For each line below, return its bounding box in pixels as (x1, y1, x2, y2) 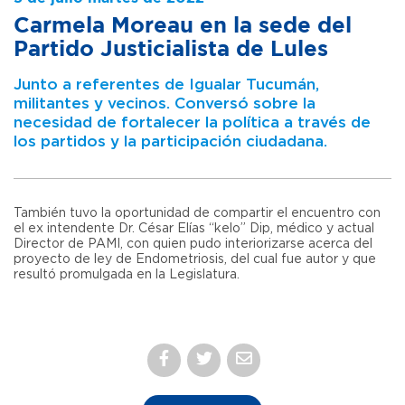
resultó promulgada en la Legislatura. (14, 268, 240, 281)
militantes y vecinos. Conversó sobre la (14, 95, 316, 111)
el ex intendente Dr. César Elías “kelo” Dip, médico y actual (14, 221, 374, 235)
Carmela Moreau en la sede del (14, 15, 352, 36)
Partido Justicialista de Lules (14, 39, 328, 60)
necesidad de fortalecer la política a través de (14, 114, 371, 130)
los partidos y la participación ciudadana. (14, 133, 327, 149)
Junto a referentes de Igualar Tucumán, (14, 76, 319, 92)
